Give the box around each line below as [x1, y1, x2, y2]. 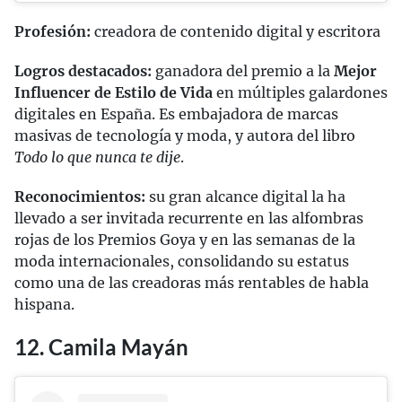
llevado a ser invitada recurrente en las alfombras [14, 208, 363, 227]
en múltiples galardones [213, 83, 388, 101]
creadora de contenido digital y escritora [91, 22, 380, 40]
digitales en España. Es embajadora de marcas [14, 104, 338, 123]
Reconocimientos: [14, 187, 145, 205]
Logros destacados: [14, 61, 152, 80]
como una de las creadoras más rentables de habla [14, 273, 369, 292]
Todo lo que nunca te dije [14, 147, 180, 166]
